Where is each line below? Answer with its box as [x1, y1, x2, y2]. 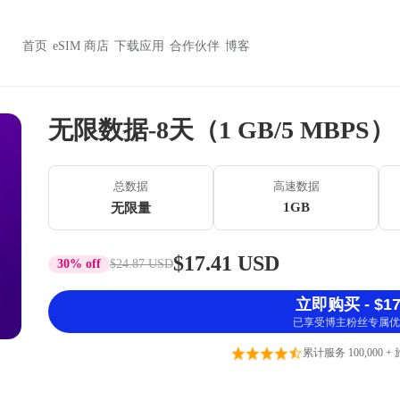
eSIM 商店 [52, 39, 109, 53]
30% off [57, 256, 101, 271]
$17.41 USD [173, 252, 279, 275]
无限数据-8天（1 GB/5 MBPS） [48, 116, 395, 144]
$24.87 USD [110, 256, 173, 271]
